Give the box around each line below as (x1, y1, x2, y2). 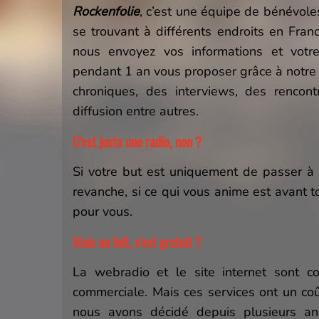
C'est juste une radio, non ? (73, 132, 202, 151)
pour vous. (73, 203, 132, 220)
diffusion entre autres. (73, 103, 199, 120)
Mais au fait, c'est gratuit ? (73, 232, 202, 251)
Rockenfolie (73, 3, 140, 20)
